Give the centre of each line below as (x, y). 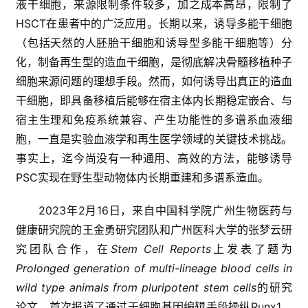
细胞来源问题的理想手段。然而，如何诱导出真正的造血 (154, 81)
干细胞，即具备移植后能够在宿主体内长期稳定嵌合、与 (154, 101)
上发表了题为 (252, 249)
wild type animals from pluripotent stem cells (136, 288)
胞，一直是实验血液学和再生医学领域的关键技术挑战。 (154, 139)
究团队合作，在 (64, 249)
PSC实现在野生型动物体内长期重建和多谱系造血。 (142, 178)
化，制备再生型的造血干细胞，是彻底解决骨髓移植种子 (154, 62)
